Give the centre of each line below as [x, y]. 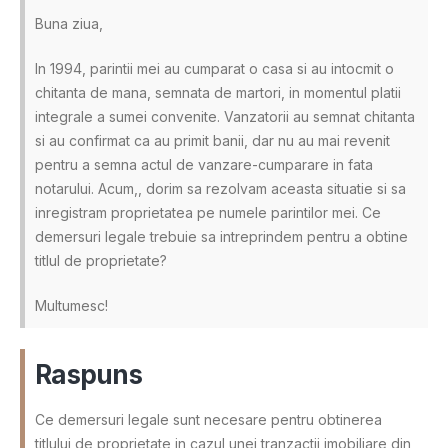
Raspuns [89, 374]
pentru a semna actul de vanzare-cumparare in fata [204, 164]
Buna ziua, [69, 23]
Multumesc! [71, 305]
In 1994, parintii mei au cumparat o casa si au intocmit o [214, 68]
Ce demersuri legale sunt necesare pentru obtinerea [208, 419]
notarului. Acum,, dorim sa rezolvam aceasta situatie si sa [220, 188]
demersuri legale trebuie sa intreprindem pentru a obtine [221, 236]
